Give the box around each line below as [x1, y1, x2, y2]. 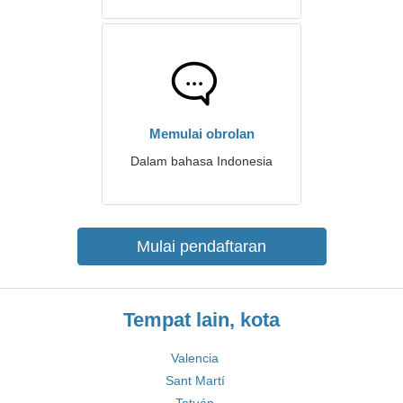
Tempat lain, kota [123, 309, 280, 331]
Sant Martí [165, 373, 225, 388]
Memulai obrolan [148, 126, 255, 141]
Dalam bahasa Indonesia [130, 154, 273, 168]
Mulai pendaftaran [137, 237, 266, 255]
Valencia [171, 351, 219, 365]
